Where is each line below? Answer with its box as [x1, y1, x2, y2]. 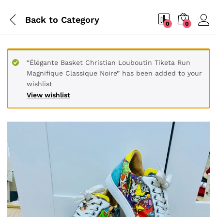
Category [58, 14, 99, 25]
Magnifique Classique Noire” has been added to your [27, 69, 202, 77]
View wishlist [27, 91, 70, 99]
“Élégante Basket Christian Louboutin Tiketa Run [27, 59, 190, 66]
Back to [25, 14, 58, 25]
